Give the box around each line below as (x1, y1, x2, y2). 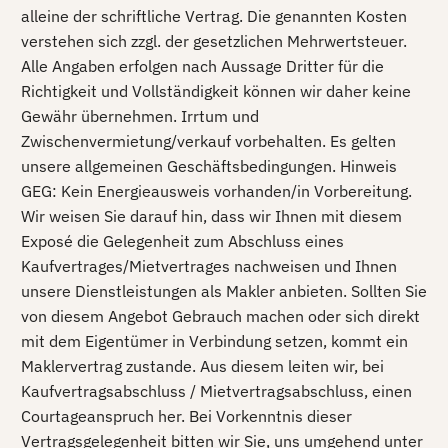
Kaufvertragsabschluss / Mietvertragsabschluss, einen (21, 381, 412, 402)
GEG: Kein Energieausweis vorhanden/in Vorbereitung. (21, 181, 412, 202)
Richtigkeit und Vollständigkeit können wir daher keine (21, 81, 411, 102)
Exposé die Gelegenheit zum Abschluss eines (21, 231, 344, 252)
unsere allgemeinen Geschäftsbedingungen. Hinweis (21, 156, 397, 177)
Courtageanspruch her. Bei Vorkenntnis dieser (21, 406, 352, 427)
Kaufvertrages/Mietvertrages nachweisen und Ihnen (21, 256, 397, 277)
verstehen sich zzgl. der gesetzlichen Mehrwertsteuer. (21, 31, 407, 52)
